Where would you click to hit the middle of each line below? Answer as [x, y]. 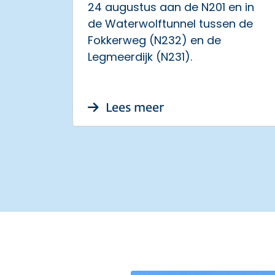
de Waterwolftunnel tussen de [170, 24]
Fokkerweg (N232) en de [154, 40]
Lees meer [134, 108]
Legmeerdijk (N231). [140, 57]
